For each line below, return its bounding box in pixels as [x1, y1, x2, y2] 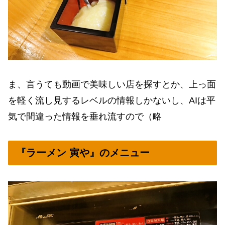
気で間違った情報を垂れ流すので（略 [8, 111, 162, 122]
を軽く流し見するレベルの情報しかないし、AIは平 [8, 95, 215, 105]
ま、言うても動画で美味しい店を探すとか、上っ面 [8, 79, 216, 89]
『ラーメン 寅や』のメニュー [16, 147, 150, 158]
